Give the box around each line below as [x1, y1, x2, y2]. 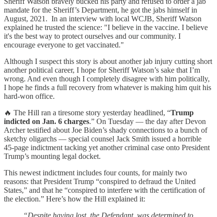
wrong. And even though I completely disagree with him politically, [4, 74, 210, 83]
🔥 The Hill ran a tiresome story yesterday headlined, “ [4, 108, 170, 117]
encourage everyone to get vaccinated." [4, 40, 124, 49]
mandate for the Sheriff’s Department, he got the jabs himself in [4, 5, 197, 14]
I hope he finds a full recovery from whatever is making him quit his [4, 83, 211, 92]
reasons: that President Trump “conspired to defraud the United [4, 177, 196, 186]
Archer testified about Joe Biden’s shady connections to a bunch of [4, 125, 207, 134]
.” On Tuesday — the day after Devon [89, 117, 206, 125]
